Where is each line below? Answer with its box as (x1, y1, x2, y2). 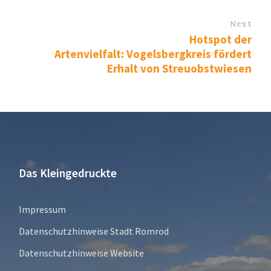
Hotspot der (189, 32, 252, 47)
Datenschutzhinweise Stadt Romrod (18, 225, 169, 238)
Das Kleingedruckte (18, 166, 117, 181)
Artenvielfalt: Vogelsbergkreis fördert (54, 47, 252, 62)
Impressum (18, 203, 66, 216)
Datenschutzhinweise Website (18, 247, 144, 260)
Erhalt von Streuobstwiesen (107, 61, 252, 76)
